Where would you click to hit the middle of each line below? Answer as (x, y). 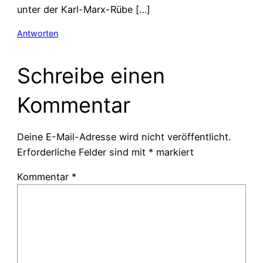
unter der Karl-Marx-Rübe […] (83, 10)
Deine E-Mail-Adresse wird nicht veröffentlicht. (124, 136)
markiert (173, 152)
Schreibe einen (91, 75)
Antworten (37, 33)
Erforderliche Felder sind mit (82, 152)
